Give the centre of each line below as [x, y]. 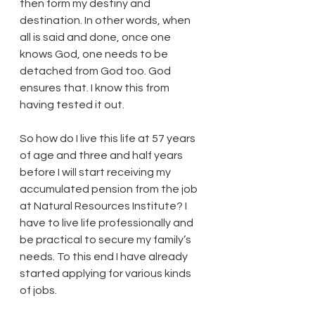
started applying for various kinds [107, 273]
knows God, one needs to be [95, 54]
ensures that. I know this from [96, 88]
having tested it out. [72, 104]
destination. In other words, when [106, 20]
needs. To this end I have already [105, 256]
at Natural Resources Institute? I [104, 206]
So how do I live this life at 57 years [109, 138]
